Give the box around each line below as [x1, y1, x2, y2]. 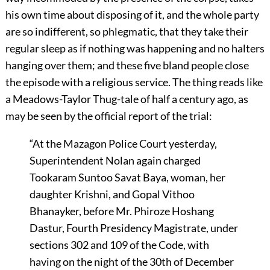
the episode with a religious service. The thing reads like [5, 75, 263, 89]
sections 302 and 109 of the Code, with [29, 237, 209, 251]
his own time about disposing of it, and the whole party [5, 7, 259, 21]
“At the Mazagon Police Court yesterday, [29, 136, 217, 150]
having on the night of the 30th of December [29, 254, 234, 268]
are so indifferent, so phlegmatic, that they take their [5, 24, 248, 38]
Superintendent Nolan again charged [29, 153, 201, 167]
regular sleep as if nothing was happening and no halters [5, 41, 265, 55]
